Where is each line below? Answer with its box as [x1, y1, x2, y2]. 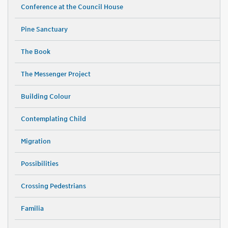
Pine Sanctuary [20, 25, 68, 34]
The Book [20, 48, 50, 56]
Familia [20, 205, 44, 213]
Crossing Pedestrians [20, 182, 86, 190]
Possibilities [20, 160, 59, 168]
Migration [20, 137, 51, 146]
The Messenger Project [20, 70, 91, 78]
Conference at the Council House [20, 3, 123, 11]
